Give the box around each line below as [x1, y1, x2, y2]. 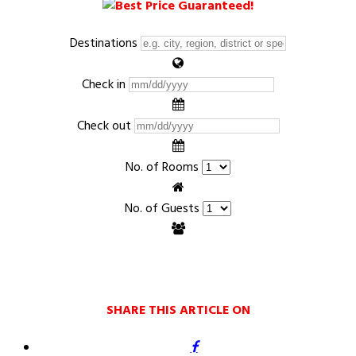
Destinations [70, 33, 137, 55]
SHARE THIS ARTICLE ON [106, 300, 250, 322]
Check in [82, 75, 126, 96]
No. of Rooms [126, 157, 199, 179]
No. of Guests [125, 199, 199, 220]
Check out [76, 116, 131, 137]
